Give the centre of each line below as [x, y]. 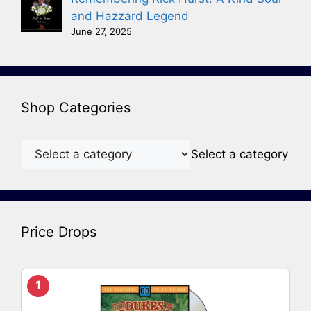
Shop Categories [76, 107]
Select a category [239, 154]
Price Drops [59, 232]
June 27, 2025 [101, 31]
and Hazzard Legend [130, 16]
